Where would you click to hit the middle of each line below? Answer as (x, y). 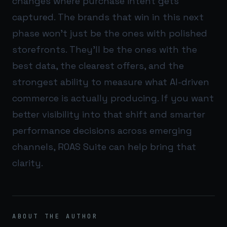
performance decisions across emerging (102, 130)
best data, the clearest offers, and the (98, 65)
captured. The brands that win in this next (108, 17)
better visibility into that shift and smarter (109, 114)
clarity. (28, 163)
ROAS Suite (82, 146)
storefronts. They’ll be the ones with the (105, 49)
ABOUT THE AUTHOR (55, 216)
